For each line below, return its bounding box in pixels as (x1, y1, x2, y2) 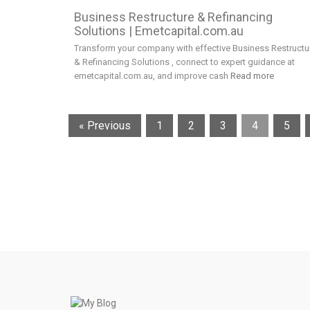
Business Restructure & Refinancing (74, 10, 273, 25)
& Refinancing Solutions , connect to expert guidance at (74, 57, 295, 68)
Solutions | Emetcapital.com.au (74, 24, 244, 39)
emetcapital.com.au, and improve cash (74, 71, 230, 82)
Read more (230, 71, 274, 82)
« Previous (79, 119, 131, 133)
